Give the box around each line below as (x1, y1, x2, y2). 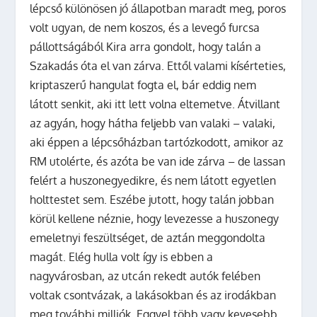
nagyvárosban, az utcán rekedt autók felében (30, 268, 261, 283)
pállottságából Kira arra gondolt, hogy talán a (30, 39, 262, 54)
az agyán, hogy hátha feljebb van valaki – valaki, (30, 115, 276, 130)
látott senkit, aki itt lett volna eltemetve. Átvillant (30, 96, 281, 111)
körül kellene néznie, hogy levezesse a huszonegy (30, 211, 279, 226)
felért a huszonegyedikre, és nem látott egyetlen (30, 173, 277, 188)
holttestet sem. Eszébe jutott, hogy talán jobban (30, 192, 275, 207)
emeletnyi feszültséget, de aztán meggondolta (30, 230, 266, 245)
